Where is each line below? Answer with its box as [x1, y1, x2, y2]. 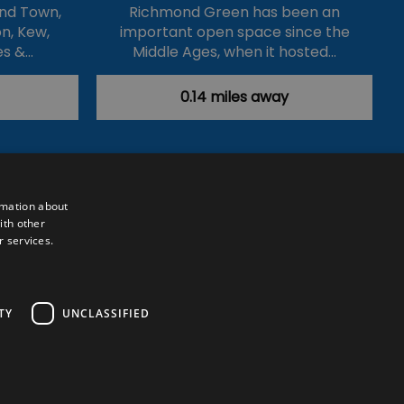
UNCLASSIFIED [61, 305, 150, 321]
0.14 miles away [180, 87, 289, 108]
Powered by [39, 246, 134, 268]
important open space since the [119, 22, 350, 43]
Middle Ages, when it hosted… [133, 41, 336, 63]
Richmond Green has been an [129, 2, 340, 23]
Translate [170, 246, 239, 268]
